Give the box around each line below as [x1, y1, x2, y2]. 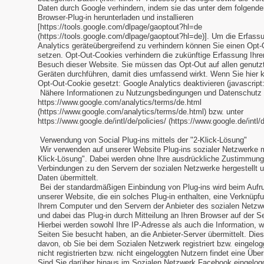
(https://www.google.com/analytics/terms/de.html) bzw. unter [38, 107, 243, 117]
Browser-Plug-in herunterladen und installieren [38, 13, 193, 22]
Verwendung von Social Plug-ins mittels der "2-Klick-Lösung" [38, 136, 249, 145]
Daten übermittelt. [38, 173, 98, 183]
